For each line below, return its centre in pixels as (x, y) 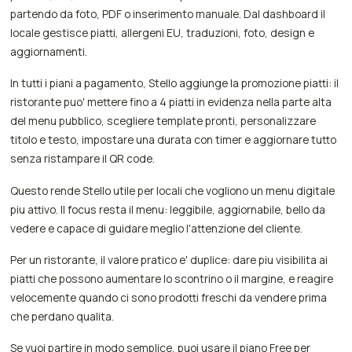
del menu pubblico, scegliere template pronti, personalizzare (163, 121)
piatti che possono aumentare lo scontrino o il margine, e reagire (172, 278)
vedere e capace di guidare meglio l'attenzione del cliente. (157, 228)
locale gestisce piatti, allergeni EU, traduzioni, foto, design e (163, 33)
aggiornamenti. (49, 52)
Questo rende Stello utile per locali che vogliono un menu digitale (173, 190)
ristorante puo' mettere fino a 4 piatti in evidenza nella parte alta (171, 102)
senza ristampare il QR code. (83, 159)
